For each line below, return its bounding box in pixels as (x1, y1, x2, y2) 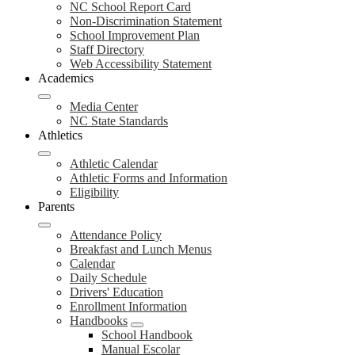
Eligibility (70, 185, 119, 199)
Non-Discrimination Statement (70, 14, 222, 28)
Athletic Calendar (70, 157, 158, 170)
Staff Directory (70, 43, 144, 56)
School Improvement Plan (70, 29, 200, 42)
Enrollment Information (70, 300, 187, 313)
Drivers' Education (70, 285, 163, 299)
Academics (38, 71, 94, 85)
